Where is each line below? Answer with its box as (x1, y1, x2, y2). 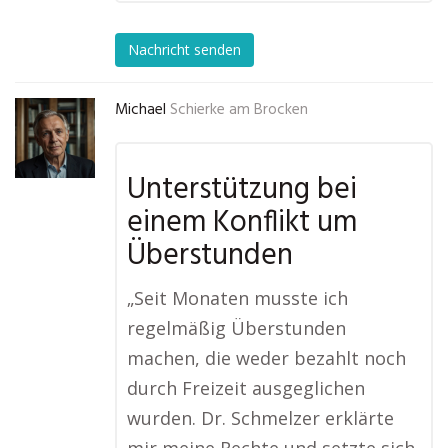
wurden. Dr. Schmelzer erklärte (127, 406, 394, 430)
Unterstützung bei (127, 166, 357, 214)
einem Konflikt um (127, 199, 357, 247)
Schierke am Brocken (170, 98, 308, 122)
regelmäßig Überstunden (127, 316, 346, 340)
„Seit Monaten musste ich (127, 286, 348, 310)
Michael (115, 98, 166, 122)
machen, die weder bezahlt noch (127, 346, 406, 370)
